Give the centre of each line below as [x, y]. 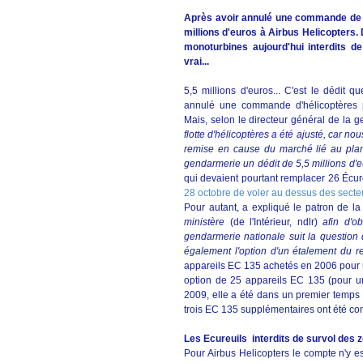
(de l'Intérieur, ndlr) [273, 222]
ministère [204, 222]
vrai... [196, 62]
